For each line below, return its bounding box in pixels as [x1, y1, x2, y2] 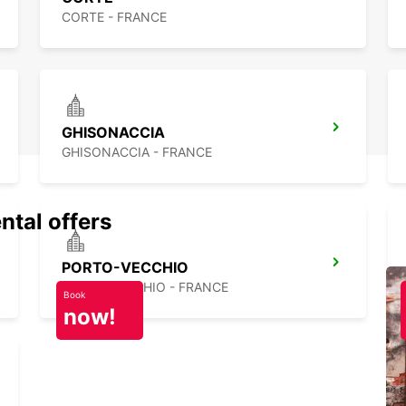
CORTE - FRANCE [62, 9, 167, 25]
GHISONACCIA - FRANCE [62, 144, 212, 160]
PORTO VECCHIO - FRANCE [62, 279, 228, 295]
